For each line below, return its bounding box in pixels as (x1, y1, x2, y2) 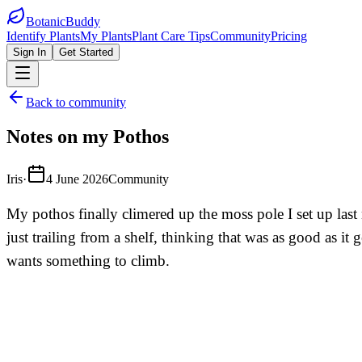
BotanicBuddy (26, 15, 100, 28)
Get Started (59, 46, 113, 58)
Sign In (13, 46, 46, 58)
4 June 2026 (46, 171, 108, 186)
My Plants (80, 29, 132, 43)
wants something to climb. (6, 252, 170, 269)
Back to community (26, 95, 126, 109)
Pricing (271, 29, 307, 43)
